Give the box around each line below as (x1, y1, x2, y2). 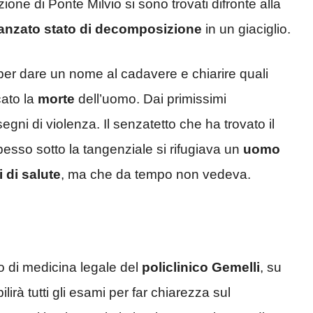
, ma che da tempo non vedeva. (61, 167, 251, 182)
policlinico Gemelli (142, 259, 260, 275)
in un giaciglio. (202, 21, 291, 36)
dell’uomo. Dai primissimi (75, 92, 226, 107)
